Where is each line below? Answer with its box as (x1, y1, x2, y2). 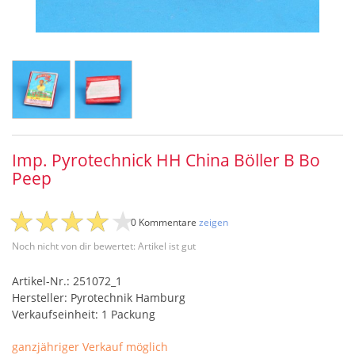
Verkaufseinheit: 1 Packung (12, 306, 155, 322)
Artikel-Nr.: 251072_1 (12, 273, 122, 288)
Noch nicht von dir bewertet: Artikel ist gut (12, 239, 196, 253)
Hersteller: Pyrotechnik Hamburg (12, 289, 185, 305)
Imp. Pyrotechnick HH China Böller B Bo (12, 148, 320, 171)
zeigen (199, 215, 228, 229)
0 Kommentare (131, 215, 199, 229)
